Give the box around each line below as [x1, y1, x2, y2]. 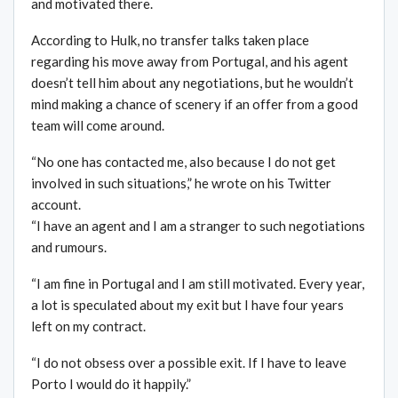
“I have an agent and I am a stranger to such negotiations [31, 217, 365, 234]
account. [31, 195, 81, 212]
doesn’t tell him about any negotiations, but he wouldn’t [31, 74, 354, 91]
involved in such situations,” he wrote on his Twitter [31, 174, 331, 191]
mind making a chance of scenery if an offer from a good [31, 95, 358, 112]
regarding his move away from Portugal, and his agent [31, 52, 348, 69]
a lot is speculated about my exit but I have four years [31, 296, 344, 313]
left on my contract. [31, 317, 146, 334]
